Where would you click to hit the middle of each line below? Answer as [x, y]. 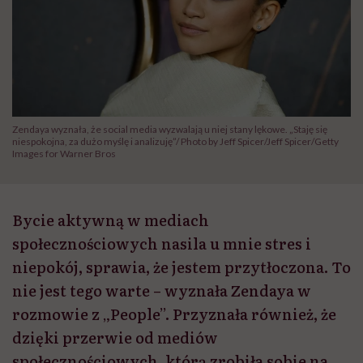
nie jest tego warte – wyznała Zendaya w [162, 291]
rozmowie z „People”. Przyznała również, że [174, 314]
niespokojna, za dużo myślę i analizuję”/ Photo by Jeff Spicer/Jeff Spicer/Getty [175, 142]
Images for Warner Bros [64, 154]
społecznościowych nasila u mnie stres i [162, 244]
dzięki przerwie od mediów [115, 338]
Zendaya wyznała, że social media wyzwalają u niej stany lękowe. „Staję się [170, 130]
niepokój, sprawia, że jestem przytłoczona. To [181, 267]
